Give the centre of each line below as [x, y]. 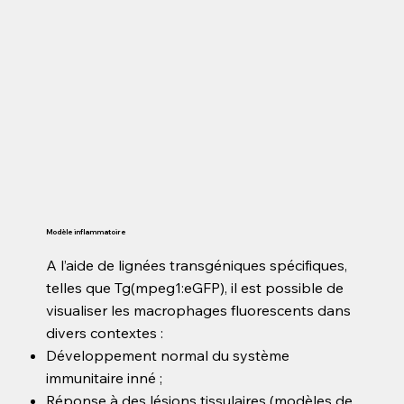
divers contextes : [105, 332]
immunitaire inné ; [105, 377]
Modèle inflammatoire [86, 231]
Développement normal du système [168, 355]
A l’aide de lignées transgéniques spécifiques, [197, 265]
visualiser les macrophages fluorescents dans [199, 310]
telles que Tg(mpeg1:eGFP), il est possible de [195, 287]
